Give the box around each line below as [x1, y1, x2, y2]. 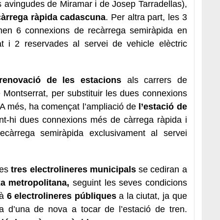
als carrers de [121, 75, 187, 85]
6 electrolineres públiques [6, 191, 116, 201]
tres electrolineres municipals [8, 164, 136, 174]
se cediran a [136, 164, 187, 174]
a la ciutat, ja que [116, 191, 187, 201]
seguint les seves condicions [69, 177, 187, 188]
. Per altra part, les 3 [106, 12, 187, 22]
